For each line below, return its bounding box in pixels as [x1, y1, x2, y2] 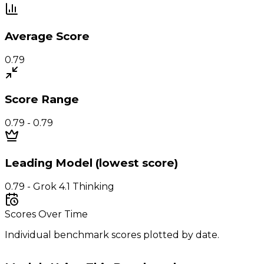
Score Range [5, 93, 79, 107]
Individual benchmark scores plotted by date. [5, 229, 219, 240]
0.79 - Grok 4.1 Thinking [5, 180, 114, 192]
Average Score [5, 29, 90, 44]
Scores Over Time [5, 208, 88, 220]
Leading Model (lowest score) [5, 156, 178, 170]
